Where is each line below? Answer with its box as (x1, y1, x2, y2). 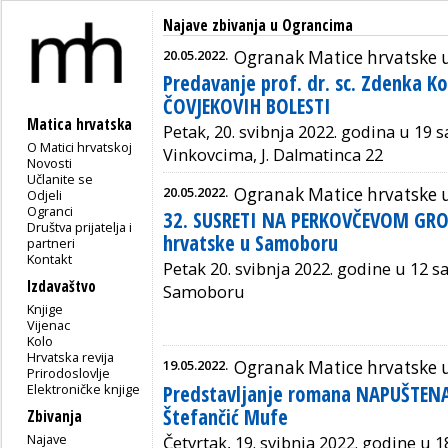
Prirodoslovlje (27, 363, 111, 382)
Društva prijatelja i (27, 217, 133, 236)
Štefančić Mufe (163, 402, 288, 431)
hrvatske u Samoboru (163, 229, 338, 258)
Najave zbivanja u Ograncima (163, 15, 353, 36)
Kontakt (27, 249, 73, 268)
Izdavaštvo (27, 275, 96, 297)
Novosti (27, 153, 73, 172)
